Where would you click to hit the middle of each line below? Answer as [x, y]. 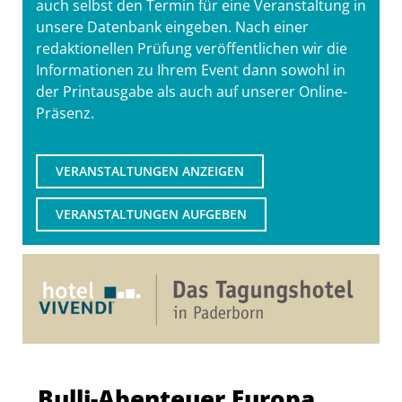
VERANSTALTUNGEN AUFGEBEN [151, 214]
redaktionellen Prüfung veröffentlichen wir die [192, 48]
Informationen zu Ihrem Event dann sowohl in [191, 70]
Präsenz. [65, 113]
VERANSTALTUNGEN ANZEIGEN [150, 171]
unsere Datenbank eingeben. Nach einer [172, 27]
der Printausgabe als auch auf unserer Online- [192, 92]
